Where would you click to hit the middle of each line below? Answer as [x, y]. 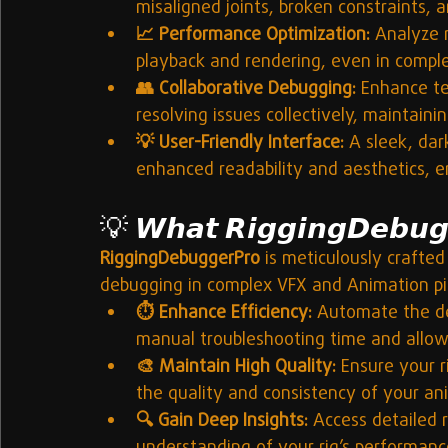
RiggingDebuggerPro [180, 260]
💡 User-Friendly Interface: [240, 144]
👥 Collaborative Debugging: [246, 90]
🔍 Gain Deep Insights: [222, 422]
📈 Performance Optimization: [253, 36]
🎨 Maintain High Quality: [236, 368]
